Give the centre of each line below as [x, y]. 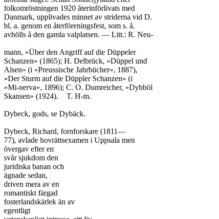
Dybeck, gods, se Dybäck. [45, 114]
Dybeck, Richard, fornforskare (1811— [65, 131]
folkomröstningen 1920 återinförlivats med [69, 8]
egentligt [17, 210]
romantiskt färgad [31, 193]
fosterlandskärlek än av [39, 202]
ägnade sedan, [26, 175]
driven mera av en [32, 184]
